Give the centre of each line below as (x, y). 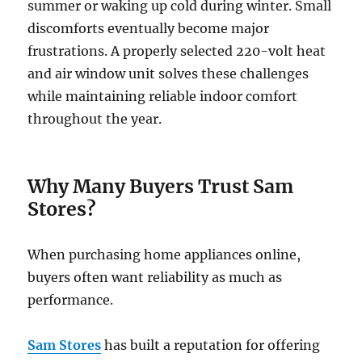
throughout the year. (95, 119)
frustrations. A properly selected (130, 51)
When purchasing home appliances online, (164, 255)
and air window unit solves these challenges (168, 74)
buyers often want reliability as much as (155, 278)
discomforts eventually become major (149, 29)
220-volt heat (281, 51)
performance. (71, 300)
